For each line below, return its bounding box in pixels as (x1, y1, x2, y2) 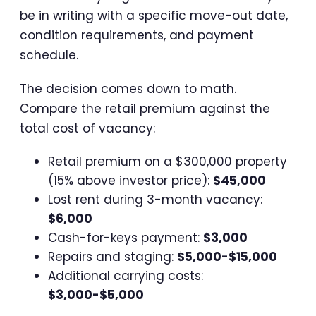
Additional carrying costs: (48, 267, 203, 284)
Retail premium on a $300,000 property (48, 152, 287, 170)
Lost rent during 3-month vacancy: (48, 190, 262, 208)
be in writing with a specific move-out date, (20, 6, 288, 24)
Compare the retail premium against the (20, 99, 270, 117)
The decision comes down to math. (20, 80, 236, 97)
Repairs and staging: (48, 248, 177, 265)
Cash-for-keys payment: (48, 229, 203, 246)
